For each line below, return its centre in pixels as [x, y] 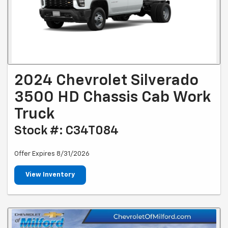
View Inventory [50, 175]
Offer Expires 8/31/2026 [52, 154]
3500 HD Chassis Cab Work [112, 97]
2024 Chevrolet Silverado [106, 81]
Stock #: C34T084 [66, 131]
